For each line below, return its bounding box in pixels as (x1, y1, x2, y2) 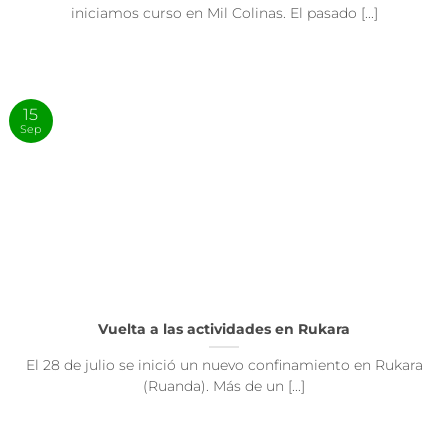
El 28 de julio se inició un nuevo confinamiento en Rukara (25, 357, 423, 374)
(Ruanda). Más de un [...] (143, 378, 305, 395)
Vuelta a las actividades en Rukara (98, 321, 350, 338)
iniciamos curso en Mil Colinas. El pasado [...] (70, 5, 378, 22)
